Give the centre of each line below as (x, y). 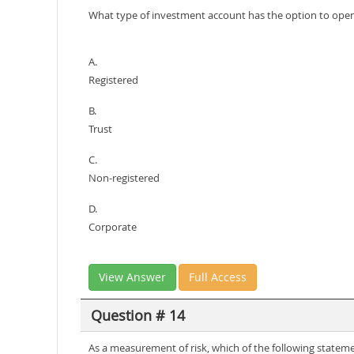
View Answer (132, 277)
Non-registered (124, 178)
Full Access (218, 277)
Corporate (113, 227)
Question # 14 (137, 315)
